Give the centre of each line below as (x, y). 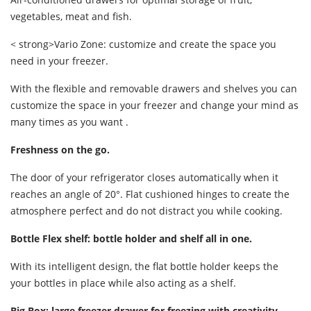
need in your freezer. (59, 61)
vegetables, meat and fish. (71, 17)
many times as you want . (69, 122)
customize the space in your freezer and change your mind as (154, 106)
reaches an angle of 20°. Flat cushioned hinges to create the (150, 194)
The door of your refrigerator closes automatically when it (144, 178)
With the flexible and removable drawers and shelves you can (154, 89)
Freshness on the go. (60, 150)
